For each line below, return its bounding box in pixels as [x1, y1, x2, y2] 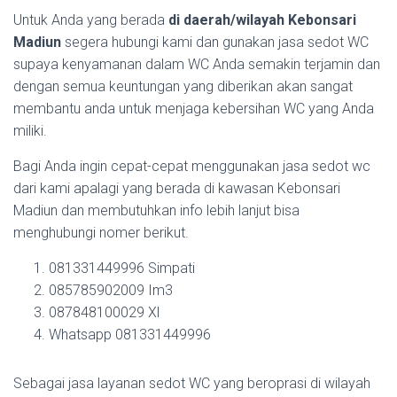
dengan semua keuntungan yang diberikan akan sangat [13, 78, 353, 95]
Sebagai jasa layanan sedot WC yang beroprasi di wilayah [13, 375, 370, 392]
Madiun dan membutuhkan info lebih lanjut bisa [13, 202, 300, 219]
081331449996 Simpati [49, 260, 195, 276]
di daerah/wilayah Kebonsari [168, 12, 356, 28]
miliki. [13, 122, 47, 139]
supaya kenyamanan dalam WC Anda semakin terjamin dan [13, 56, 380, 73]
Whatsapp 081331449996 [49, 326, 211, 343]
